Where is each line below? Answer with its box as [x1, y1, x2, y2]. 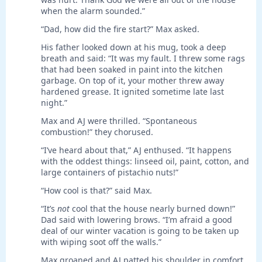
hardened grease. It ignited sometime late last [41, 86, 224, 98]
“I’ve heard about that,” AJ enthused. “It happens [41, 144, 232, 156]
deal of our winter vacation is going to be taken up [41, 225, 239, 237]
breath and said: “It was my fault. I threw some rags [41, 53, 245, 64]
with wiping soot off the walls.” [41, 236, 161, 248]
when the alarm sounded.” [41, 5, 145, 17]
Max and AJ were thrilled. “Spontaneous [41, 115, 197, 127]
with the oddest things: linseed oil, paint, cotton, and [41, 156, 249, 167]
